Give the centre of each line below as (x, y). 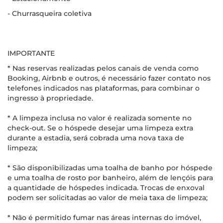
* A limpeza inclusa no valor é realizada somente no (100, 118)
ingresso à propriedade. (50, 98)
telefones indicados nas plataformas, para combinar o (104, 88)
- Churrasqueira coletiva (50, 13)
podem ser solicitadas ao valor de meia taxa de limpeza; (108, 198)
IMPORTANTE (31, 53)
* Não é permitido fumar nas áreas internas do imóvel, (104, 218)
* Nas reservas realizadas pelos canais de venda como (103, 68)
